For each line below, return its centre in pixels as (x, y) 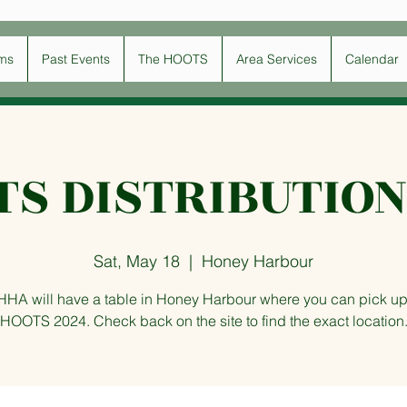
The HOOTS (173, 59)
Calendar (372, 59)
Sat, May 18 (137, 261)
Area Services (277, 59)
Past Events (76, 59)
